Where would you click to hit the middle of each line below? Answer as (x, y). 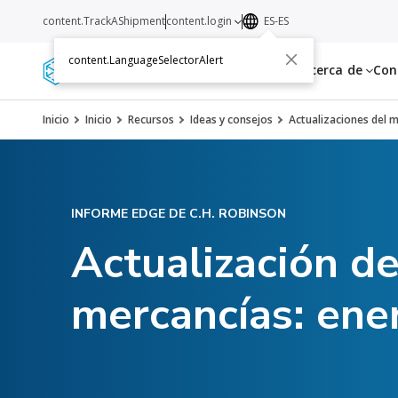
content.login (200, 21)
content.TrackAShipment (104, 21)
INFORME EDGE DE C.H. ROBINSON (179, 214)
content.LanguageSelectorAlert (145, 60)
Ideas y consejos (231, 119)
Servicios (199, 70)
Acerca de (334, 70)
